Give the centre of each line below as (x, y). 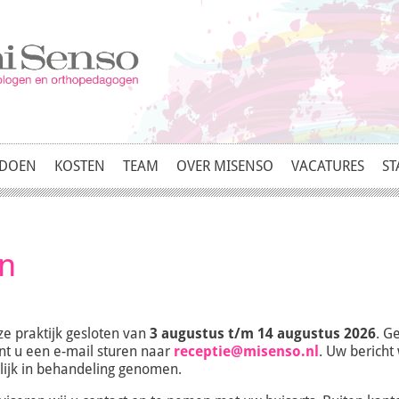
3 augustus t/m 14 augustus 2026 (261, 334)
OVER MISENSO (225, 166)
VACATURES (328, 166)
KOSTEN (80, 166)
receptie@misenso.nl (246, 352)
